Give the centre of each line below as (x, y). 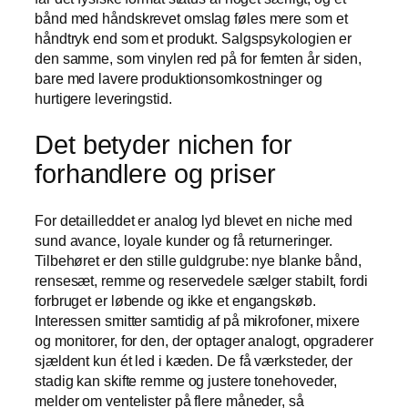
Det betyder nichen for (163, 145)
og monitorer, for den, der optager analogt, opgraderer (204, 340)
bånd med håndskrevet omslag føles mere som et (191, 19)
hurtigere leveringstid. (103, 99)
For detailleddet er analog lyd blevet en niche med (194, 220)
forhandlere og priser (155, 174)
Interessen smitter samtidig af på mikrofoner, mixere (197, 320)
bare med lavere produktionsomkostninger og (178, 79)
